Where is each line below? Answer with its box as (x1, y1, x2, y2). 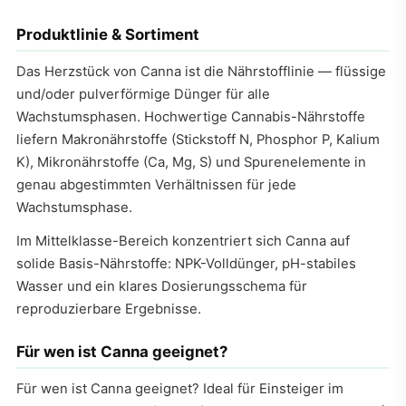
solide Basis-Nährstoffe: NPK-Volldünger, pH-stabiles (16, 256, 356, 273)
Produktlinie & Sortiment (16, 25, 199, 44)
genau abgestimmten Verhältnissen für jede (16, 177, 296, 194)
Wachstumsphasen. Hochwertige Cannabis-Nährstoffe (16, 109, 365, 126)
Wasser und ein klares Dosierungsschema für (16, 278, 307, 295)
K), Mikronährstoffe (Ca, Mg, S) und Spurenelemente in (16, 154, 366, 171)
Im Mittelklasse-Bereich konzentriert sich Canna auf (16, 233, 350, 250)
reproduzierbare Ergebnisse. (16, 301, 201, 318)
